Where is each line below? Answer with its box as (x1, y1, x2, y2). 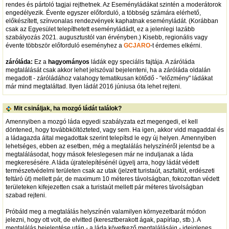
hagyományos (48, 58, 89, 65)
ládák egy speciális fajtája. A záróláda (89, 58, 195, 65)
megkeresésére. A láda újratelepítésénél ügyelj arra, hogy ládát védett (5, 158, 199, 166)
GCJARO (123, 41, 150, 49)
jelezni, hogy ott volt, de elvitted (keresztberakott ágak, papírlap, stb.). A (5, 216, 200, 223)
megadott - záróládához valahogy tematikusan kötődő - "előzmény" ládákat (5, 74, 213, 82)
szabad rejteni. (5, 191, 47, 199)
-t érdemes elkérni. (150, 41, 202, 49)
